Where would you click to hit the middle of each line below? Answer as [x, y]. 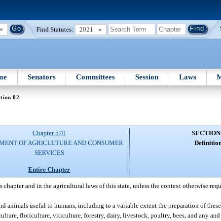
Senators [41, 77]
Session [147, 77]
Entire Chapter [49, 169]
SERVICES [49, 153]
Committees [96, 77]
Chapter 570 [49, 133]
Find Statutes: [55, 29]
